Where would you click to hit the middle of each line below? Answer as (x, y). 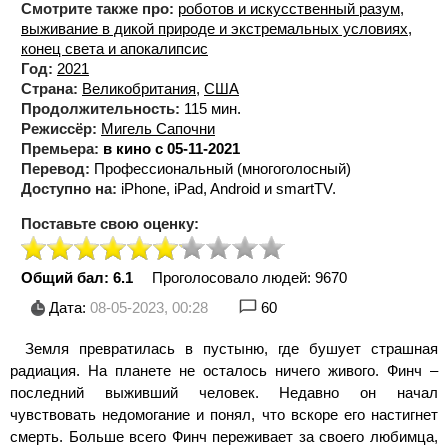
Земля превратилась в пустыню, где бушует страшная (231, 348)
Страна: (49, 88)
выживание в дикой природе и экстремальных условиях (214, 28)
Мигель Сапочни (158, 128)
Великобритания (139, 88)
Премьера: (60, 148)
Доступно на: (69, 188)
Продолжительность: (100, 108)
